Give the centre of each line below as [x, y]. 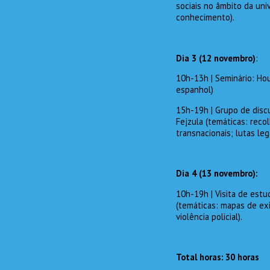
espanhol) [195, 90]
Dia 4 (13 [195, 174]
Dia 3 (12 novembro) [216, 58]
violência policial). [209, 217]
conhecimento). [205, 17]
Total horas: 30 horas [218, 257]
